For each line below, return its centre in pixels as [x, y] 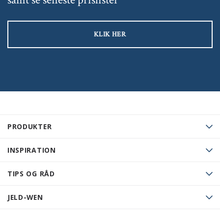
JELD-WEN [25, 197]
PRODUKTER [30, 127]
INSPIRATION [32, 150]
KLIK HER [110, 35]
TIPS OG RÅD [31, 174]
